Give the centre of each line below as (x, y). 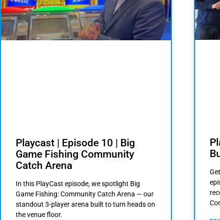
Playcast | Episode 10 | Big (75, 143)
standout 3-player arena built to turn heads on (85, 205)
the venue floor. (39, 215)
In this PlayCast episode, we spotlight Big (78, 184)
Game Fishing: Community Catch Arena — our (85, 194)
